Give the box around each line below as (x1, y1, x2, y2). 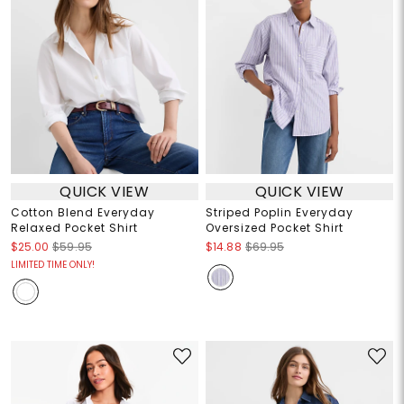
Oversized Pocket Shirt (206, 220, 344, 236)
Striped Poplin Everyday (206, 205, 353, 221)
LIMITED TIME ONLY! (10, 258, 95, 272)
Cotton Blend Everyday (10, 205, 155, 221)
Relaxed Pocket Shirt (10, 220, 138, 236)
